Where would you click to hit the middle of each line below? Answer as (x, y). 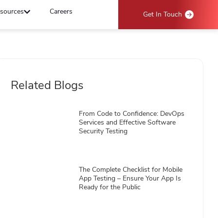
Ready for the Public (110, 187)
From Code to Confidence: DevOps (132, 114)
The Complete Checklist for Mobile (131, 170)
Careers (61, 11)
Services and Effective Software (127, 122)
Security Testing (103, 131)
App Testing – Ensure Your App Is (130, 178)
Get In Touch (162, 14)
